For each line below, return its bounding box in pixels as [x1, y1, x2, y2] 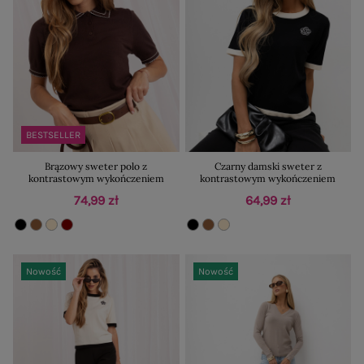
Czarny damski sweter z [214, 160, 322, 173]
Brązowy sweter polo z [45, 160, 148, 173]
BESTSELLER [26, 129, 80, 141]
